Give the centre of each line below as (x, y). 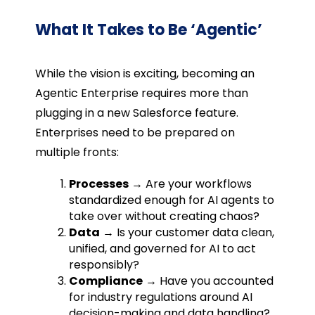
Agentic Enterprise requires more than (141, 93)
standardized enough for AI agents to (171, 200)
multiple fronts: (77, 152)
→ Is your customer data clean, (187, 232)
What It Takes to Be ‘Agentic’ (148, 30)
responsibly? (104, 264)
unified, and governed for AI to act (162, 248)
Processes (98, 184)
